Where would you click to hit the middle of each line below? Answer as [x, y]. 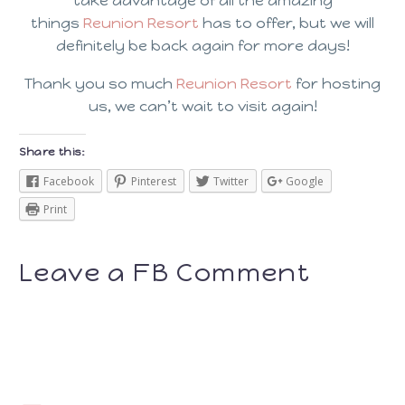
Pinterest [154, 181]
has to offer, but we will [287, 23]
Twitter [231, 181]
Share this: [52, 151]
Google [305, 181]
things [57, 23]
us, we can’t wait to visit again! [202, 107]
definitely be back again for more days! [202, 45]
